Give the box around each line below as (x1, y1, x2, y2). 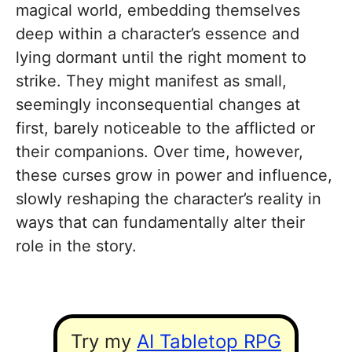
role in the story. (16, 236, 137, 256)
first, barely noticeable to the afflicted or (16, 119, 315, 138)
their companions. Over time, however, (16, 142, 303, 162)
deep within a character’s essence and (16, 24, 299, 44)
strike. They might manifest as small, (16, 71, 287, 91)
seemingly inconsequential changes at (16, 95, 300, 115)
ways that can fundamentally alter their (16, 213, 305, 233)
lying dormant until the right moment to (16, 48, 306, 68)
